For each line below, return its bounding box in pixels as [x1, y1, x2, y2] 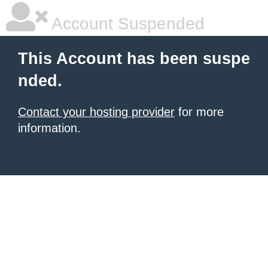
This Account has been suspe [18, 50, 250, 68]
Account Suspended [48, 14, 205, 33]
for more [175, 105, 224, 118]
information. [18, 121, 81, 135]
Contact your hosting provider [18, 105, 175, 118]
